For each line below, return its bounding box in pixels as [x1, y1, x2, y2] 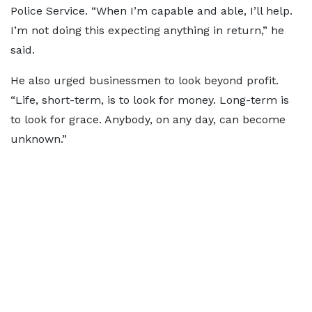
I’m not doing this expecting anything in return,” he [10, 24, 284, 38]
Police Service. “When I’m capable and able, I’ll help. [10, 4, 292, 18]
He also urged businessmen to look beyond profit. [10, 74, 279, 88]
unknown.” [10, 132, 67, 146]
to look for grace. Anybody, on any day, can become [10, 113, 286, 127]
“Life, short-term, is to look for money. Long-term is [10, 93, 289, 107]
